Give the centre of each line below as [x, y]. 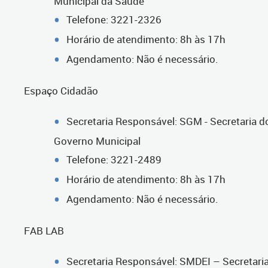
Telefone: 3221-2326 [114, 19]
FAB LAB [44, 230]
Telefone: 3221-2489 [114, 159]
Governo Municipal [97, 141]
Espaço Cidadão [61, 90]
